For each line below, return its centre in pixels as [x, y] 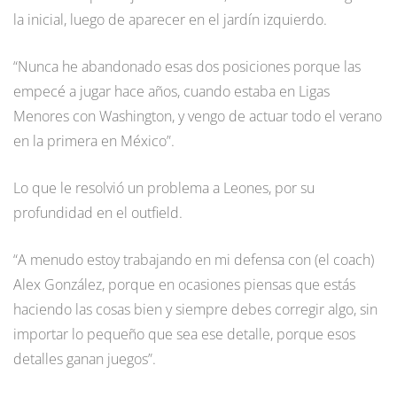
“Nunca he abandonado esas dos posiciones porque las [187, 66]
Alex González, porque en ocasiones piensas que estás [184, 284]
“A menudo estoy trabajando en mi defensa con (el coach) [194, 259]
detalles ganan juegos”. [85, 358]
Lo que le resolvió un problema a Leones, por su [164, 187]
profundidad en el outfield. [98, 212]
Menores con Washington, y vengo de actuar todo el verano [198, 116]
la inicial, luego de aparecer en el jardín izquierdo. [170, 19]
